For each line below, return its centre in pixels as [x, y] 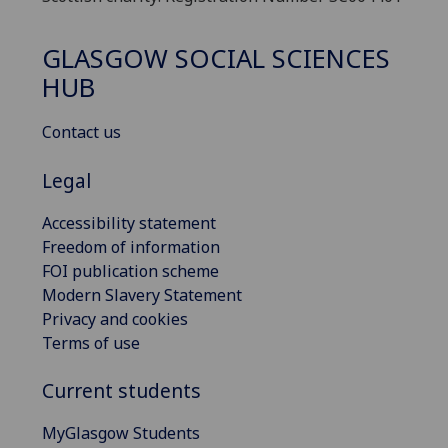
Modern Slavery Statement [142, 294]
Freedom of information [131, 246]
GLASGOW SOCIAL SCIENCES [216, 59]
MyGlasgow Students [121, 433]
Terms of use [91, 342]
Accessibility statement [129, 222]
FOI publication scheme [130, 270]
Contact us [81, 132]
